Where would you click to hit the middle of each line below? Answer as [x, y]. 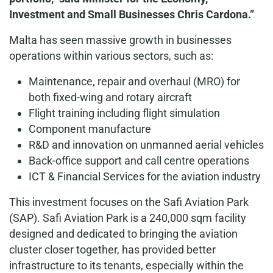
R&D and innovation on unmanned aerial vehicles [146, 145]
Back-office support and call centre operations [139, 161]
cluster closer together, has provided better [112, 250]
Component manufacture [90, 129]
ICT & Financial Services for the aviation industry [145, 176]
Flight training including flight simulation [124, 113]
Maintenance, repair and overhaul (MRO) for [134, 81]
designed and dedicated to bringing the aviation [123, 234]
